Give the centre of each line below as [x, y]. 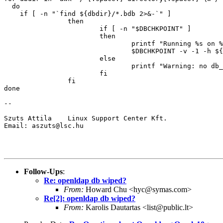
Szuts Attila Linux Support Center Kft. [86, 118]
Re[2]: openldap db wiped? [90, 198]
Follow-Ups [43, 171]
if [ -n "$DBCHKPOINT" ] [98, 28]
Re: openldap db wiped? [85, 180]
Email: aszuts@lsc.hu [44, 125]
